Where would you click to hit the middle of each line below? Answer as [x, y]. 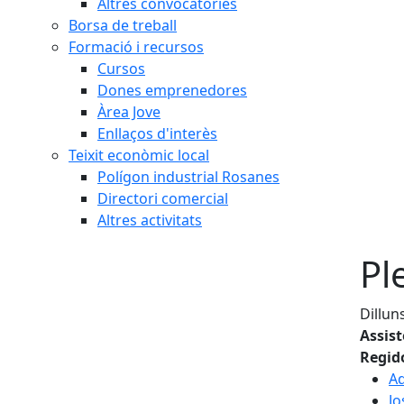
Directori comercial [163, 198]
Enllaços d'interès [157, 133]
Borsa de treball [123, 25]
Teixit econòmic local [139, 155]
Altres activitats [150, 220]
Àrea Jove [129, 112]
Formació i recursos [136, 47]
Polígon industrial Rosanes [188, 177]
